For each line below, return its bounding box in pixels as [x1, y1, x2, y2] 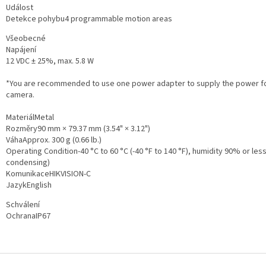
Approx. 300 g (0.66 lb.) [23, 134, 102, 147]
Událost [6, 2, 33, 14]
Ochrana [6, 210, 36, 223]
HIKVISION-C [49, 168, 91, 180]
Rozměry [6, 123, 37, 135]
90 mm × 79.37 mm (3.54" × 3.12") [37, 123, 150, 135]
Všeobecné [6, 33, 46, 45]
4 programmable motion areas [65, 13, 172, 26]
